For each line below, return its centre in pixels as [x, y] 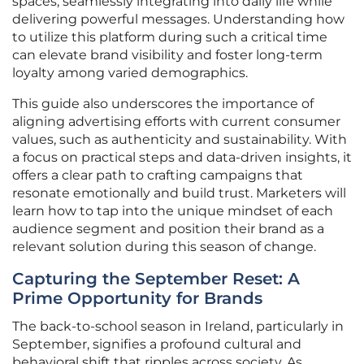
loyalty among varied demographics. [130, 73]
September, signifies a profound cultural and [157, 344]
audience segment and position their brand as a [168, 229]
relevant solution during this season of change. [164, 247]
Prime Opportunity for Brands [137, 299]
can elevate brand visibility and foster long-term [167, 55]
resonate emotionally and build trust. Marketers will [179, 193]
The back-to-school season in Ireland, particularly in [178, 327]
